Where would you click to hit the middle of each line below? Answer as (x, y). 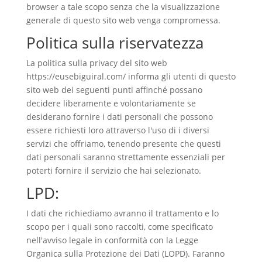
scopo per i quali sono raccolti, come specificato (119, 227)
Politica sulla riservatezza (115, 43)
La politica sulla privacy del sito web (96, 63)
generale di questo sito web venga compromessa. (123, 20)
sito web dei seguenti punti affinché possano (114, 90)
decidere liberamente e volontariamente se (111, 103)
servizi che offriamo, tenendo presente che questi (123, 144)
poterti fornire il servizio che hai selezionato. (113, 170)
